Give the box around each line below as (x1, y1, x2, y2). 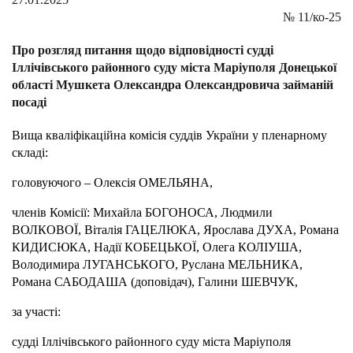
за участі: (12, 305, 61, 319)
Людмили (221, 206, 273, 220)
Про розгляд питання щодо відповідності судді (12, 43, 273, 58)
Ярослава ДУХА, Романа (203, 223, 339, 237)
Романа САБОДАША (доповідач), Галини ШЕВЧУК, (12, 275, 298, 289)
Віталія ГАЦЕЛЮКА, (84, 223, 200, 237)
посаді (12, 95, 46, 110)
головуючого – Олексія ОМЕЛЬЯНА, (12, 176, 213, 190)
